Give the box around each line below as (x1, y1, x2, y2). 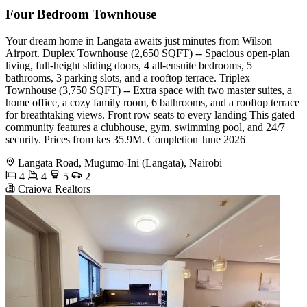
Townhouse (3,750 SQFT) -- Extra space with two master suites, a (5, 84, 292, 96)
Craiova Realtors (15, 182, 90, 195)
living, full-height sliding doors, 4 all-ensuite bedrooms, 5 (5, 59, 252, 71)
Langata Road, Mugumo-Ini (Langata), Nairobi (18, 156, 222, 169)
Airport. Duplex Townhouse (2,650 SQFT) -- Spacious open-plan (5, 47, 290, 59)
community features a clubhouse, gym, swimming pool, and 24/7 (5, 121, 285, 133)
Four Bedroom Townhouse (5, 7, 156, 22)
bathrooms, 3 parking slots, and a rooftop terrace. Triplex (5, 71, 250, 84)
